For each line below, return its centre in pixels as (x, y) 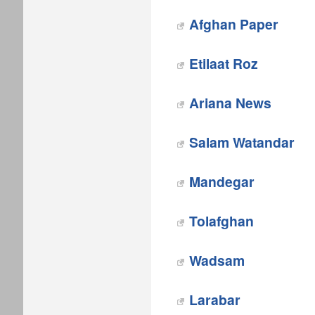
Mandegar (222, 181)
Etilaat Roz (224, 63)
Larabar (215, 300)
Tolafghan (221, 221)
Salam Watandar (242, 142)
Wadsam (217, 260)
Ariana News (230, 103)
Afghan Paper (234, 24)
